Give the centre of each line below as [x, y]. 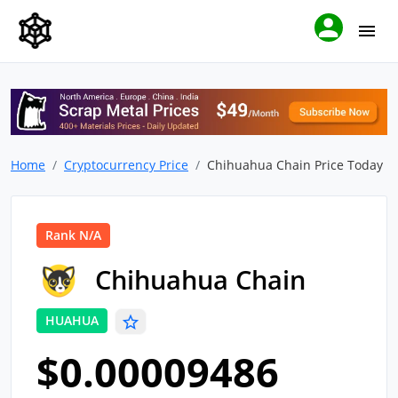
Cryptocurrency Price [126, 165]
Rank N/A [73, 235]
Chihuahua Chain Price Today [295, 165]
